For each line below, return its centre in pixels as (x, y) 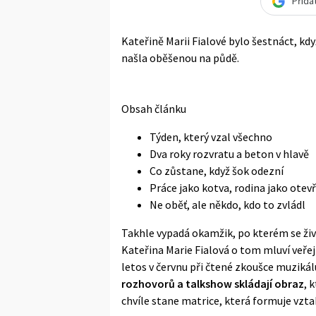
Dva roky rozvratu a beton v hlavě (229, 153)
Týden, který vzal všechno (211, 136)
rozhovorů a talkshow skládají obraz (213, 283)
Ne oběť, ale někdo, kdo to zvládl (227, 204)
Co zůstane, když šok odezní (217, 170)
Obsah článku (154, 108)
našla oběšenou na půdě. (180, 57)
